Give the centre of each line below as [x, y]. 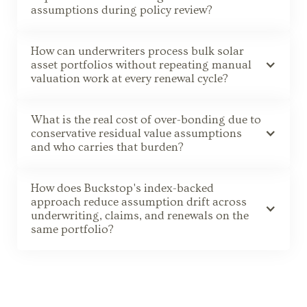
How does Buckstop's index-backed [122, 188]
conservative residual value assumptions [136, 133]
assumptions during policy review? [122, 10]
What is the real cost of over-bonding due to [146, 119]
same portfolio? [72, 229]
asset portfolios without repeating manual [141, 64]
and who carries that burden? [107, 147]
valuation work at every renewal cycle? [130, 78]
